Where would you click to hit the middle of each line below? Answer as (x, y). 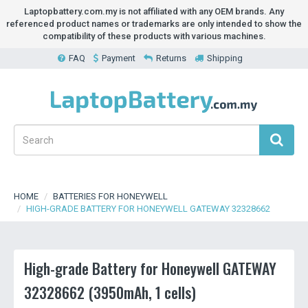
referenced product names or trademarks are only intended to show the (154, 24)
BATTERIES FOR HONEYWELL (110, 196)
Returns (171, 58)
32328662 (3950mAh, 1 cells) (110, 292)
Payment (118, 58)
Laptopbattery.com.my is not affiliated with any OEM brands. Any (154, 11)
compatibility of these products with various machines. (154, 36)
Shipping (224, 58)
